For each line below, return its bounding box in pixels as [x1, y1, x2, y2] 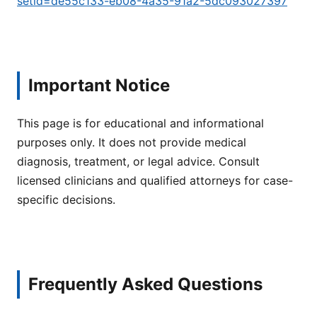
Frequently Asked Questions [28, 274, 263, 295]
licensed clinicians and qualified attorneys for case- [17, 173, 293, 188]
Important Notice [28, 74, 170, 96]
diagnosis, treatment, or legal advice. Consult [17, 154, 260, 168]
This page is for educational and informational [17, 115, 264, 130]
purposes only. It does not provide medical [17, 134, 246, 149]
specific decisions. [17, 192, 115, 207]
